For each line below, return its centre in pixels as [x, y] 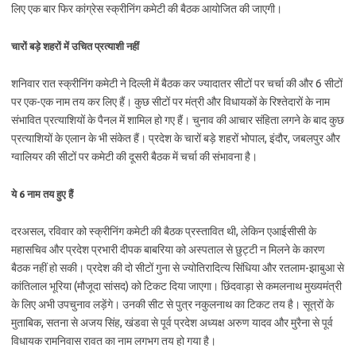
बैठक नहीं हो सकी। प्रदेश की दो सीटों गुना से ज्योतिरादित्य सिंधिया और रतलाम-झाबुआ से [178, 268]
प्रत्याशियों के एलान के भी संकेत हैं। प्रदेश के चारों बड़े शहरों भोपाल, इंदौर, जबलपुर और [176, 138]
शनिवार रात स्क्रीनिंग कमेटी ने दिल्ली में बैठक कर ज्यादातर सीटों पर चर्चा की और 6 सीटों [177, 83]
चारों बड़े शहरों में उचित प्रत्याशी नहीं [75, 46]
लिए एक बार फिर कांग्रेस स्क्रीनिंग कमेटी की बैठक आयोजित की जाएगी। [147, 9]
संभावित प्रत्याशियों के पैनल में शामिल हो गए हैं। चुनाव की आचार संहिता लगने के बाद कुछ [178, 120]
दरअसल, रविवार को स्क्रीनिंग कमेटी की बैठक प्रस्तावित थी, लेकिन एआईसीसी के [164, 231]
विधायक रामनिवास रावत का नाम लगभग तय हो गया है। [114, 341]
